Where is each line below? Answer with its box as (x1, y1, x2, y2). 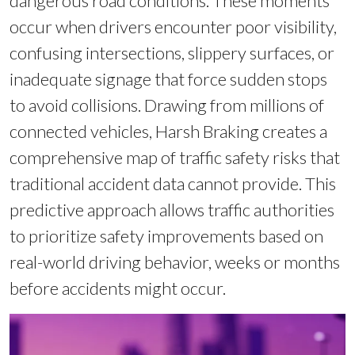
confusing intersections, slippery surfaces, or (10, 42, 334, 64)
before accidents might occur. (10, 277, 226, 300)
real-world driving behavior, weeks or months (10, 251, 340, 273)
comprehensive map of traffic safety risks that (10, 147, 340, 169)
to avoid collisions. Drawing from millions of (10, 94, 324, 116)
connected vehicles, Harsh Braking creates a (10, 120, 327, 143)
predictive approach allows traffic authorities (10, 199, 334, 221)
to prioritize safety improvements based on (10, 225, 323, 247)
